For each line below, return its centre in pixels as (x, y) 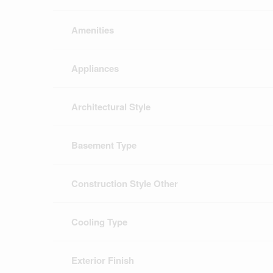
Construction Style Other (125, 184)
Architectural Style (111, 107)
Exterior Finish (103, 261)
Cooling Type (99, 222)
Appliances (95, 69)
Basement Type (104, 145)
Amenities (93, 30)
